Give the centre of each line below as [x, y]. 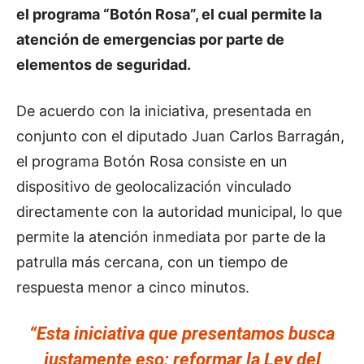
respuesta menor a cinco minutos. [133, 287]
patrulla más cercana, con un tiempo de [152, 262]
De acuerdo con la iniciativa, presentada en [164, 111]
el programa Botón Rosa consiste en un [152, 161]
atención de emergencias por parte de [150, 39]
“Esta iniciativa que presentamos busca [182, 334]
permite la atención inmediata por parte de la [171, 237]
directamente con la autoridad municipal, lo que [179, 212]
